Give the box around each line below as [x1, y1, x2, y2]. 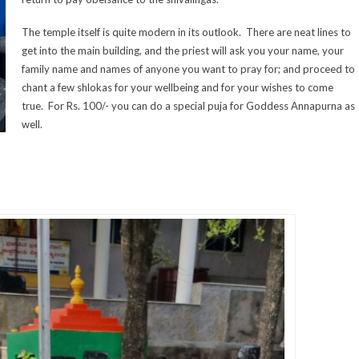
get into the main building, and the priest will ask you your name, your [22, 44, 344, 58]
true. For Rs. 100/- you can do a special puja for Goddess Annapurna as [22, 99, 355, 113]
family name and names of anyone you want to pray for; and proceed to [22, 63, 355, 76]
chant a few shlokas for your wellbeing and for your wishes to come [22, 81, 333, 95]
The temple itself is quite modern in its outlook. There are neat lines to [22, 26, 351, 39]
